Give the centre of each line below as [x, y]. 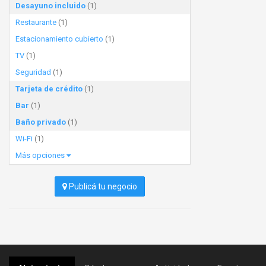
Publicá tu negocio [102, 186]
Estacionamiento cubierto [59, 39]
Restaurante [36, 22]
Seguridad [33, 72]
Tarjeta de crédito [49, 89]
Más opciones [41, 155]
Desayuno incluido [50, 6]
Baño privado [41, 122]
